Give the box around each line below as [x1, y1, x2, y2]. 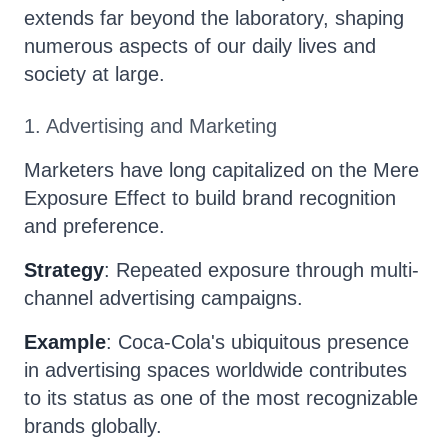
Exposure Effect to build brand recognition [24, 187, 396, 209]
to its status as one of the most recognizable [24, 387, 418, 409]
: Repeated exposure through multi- [104, 259, 419, 281]
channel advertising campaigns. [24, 287, 303, 309]
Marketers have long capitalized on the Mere [24, 159, 419, 181]
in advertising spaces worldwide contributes [24, 359, 407, 381]
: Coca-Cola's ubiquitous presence [106, 331, 409, 353]
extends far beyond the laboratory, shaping [24, 7, 404, 29]
